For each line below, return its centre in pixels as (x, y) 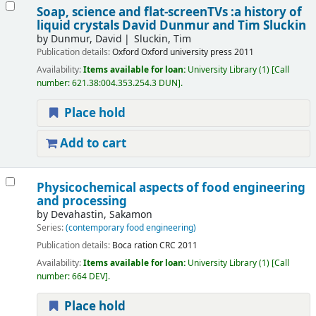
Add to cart (91, 144)
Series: (51, 228)
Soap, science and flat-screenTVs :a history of (169, 13)
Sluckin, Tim (163, 39)
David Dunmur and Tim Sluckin (214, 26)
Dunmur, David (86, 39)
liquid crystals (79, 26)
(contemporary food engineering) (130, 228)
